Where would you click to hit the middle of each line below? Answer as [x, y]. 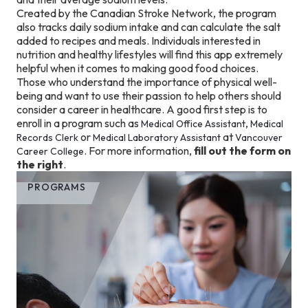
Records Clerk [47, 138]
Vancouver [259, 138]
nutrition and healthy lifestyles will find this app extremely [150, 55]
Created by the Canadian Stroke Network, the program [146, 13]
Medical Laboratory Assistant [157, 138]
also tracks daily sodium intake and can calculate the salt [148, 27]
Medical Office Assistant [193, 124]
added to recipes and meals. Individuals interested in [139, 41]
